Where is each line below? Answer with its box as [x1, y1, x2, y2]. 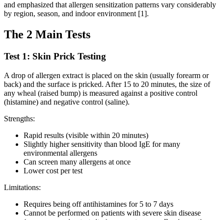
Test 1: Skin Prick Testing [4, 51, 106, 62]
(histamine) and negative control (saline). [4, 97, 130, 106]
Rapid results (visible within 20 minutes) [24, 131, 148, 139]
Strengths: [4, 114, 35, 123]
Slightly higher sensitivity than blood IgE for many [24, 139, 180, 148]
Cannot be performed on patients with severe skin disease [24, 208, 201, 217]
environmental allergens [24, 148, 97, 157]
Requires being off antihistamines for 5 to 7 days [24, 199, 173, 208]
